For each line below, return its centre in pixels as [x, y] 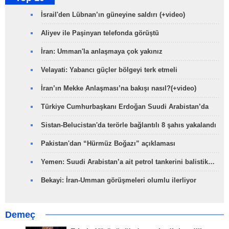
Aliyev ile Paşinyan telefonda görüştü [100, 33]
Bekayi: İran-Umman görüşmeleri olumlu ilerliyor [119, 180]
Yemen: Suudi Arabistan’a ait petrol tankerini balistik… [128, 162]
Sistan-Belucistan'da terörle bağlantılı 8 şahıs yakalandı [129, 125]
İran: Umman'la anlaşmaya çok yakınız [102, 52]
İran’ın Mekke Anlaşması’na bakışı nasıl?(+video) [119, 88]
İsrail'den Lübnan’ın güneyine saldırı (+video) [113, 15]
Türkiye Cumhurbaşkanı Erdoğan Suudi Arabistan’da [125, 107]
